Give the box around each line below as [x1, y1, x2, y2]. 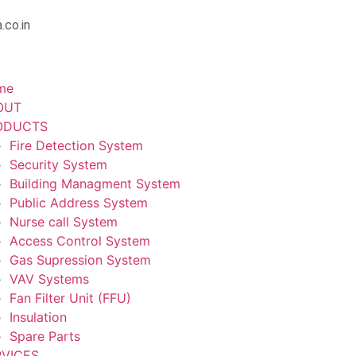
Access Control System [9, 233, 150, 249]
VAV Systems [9, 271, 89, 287]
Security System [9, 157, 107, 172]
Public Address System [9, 195, 148, 211]
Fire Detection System [9, 137, 143, 153]
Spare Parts [9, 328, 80, 344]
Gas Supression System [9, 252, 151, 268]
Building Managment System [9, 176, 180, 192]
